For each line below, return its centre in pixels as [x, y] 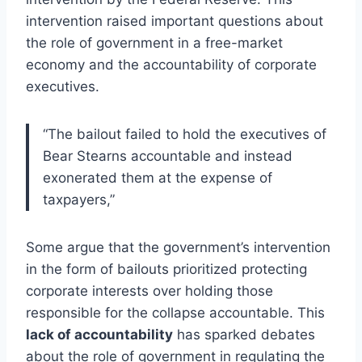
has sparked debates [244, 334]
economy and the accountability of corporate [171, 64]
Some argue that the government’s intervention [178, 247]
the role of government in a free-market [154, 42]
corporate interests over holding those [149, 290]
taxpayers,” [79, 199]
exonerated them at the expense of [158, 177]
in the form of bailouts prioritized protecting [166, 269]
